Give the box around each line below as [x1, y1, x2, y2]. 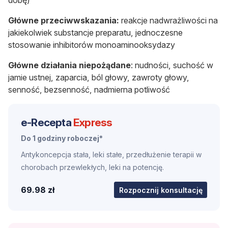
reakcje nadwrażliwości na [119, 15, 218, 26]
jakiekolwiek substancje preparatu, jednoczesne [8, 27, 183, 38]
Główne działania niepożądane [8, 60, 131, 71]
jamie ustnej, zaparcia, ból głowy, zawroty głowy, [8, 72, 189, 83]
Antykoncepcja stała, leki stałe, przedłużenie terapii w [21, 150, 202, 159]
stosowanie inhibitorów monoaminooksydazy [8, 40, 175, 50]
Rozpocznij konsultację [119, 185, 203, 194]
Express [73, 116, 112, 129]
